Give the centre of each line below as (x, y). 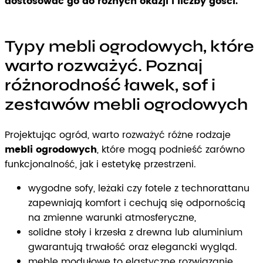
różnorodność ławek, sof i (110, 85)
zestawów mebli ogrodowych (126, 104)
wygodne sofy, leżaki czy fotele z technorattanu (139, 188)
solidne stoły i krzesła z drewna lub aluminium (135, 232)
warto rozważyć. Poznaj (104, 65)
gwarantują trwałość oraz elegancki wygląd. (133, 247)
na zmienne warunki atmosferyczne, (112, 218)
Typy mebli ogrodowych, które (129, 46)
